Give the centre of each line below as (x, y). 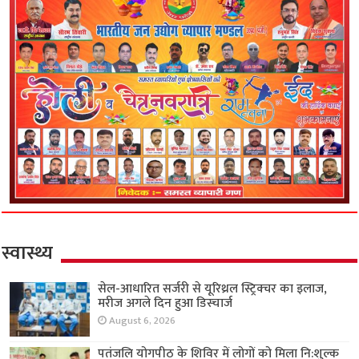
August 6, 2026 (143, 321)
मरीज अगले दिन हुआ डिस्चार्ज (165, 304)
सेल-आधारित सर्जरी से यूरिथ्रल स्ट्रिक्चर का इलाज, (213, 289)
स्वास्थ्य (28, 254)
